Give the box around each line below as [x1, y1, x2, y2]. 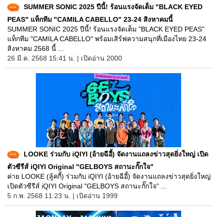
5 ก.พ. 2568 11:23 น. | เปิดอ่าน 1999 [7, 192, 118, 200]
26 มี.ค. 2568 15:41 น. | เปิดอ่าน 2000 [7, 54, 122, 62]
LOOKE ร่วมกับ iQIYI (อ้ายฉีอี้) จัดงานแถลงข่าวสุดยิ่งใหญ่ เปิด [24, 150, 208, 158]
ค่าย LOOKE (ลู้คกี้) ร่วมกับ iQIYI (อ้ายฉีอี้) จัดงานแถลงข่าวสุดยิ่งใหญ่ [7, 172, 211, 180]
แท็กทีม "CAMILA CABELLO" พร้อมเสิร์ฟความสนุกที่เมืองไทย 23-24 [7, 35, 206, 43]
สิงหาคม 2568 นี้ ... [7, 45, 64, 52]
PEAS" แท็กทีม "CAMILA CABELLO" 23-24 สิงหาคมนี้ [7, 15, 173, 23]
